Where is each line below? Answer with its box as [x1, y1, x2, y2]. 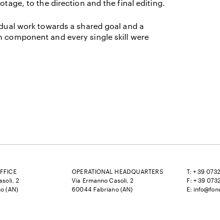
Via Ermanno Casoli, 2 [72, 177, 134, 184]
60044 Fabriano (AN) [72, 186, 133, 192]
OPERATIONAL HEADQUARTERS [72, 168, 164, 175]
